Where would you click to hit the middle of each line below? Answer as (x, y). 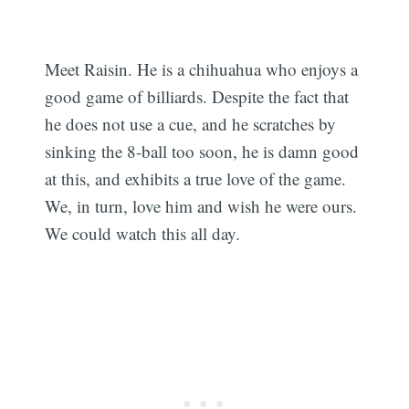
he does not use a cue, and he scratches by (191, 123)
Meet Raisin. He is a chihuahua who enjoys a (202, 68)
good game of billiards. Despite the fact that (197, 96)
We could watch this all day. (143, 233)
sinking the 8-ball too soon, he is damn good (202, 151)
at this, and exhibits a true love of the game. (196, 178)
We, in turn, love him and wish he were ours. (201, 205)
